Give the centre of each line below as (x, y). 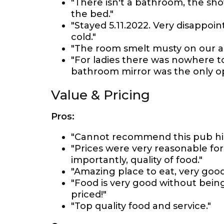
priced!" (89, 194)
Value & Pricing (100, 95)
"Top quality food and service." (141, 206)
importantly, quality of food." (137, 160)
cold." (83, 37)
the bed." (92, 14)
